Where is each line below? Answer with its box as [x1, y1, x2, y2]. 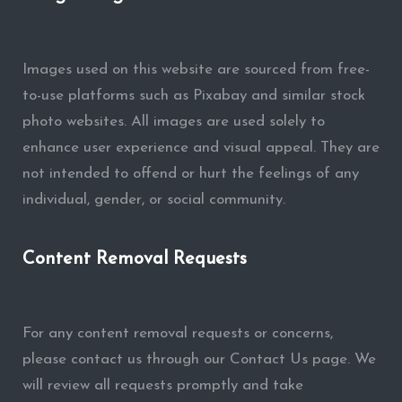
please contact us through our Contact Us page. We [22, 352, 376, 367]
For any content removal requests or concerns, [22, 326, 333, 341]
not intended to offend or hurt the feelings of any [22, 166, 359, 181]
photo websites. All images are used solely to [22, 114, 325, 129]
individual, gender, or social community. [22, 192, 285, 207]
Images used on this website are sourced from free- [22, 62, 370, 77]
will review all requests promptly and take [22, 378, 303, 393]
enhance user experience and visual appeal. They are [22, 140, 380, 155]
